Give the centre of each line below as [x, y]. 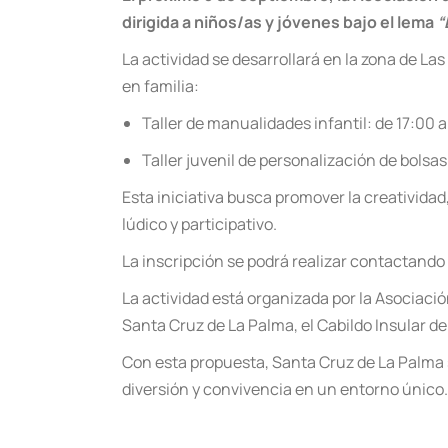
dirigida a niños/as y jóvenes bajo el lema [279, 22]
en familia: [160, 86]
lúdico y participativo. [199, 224]
